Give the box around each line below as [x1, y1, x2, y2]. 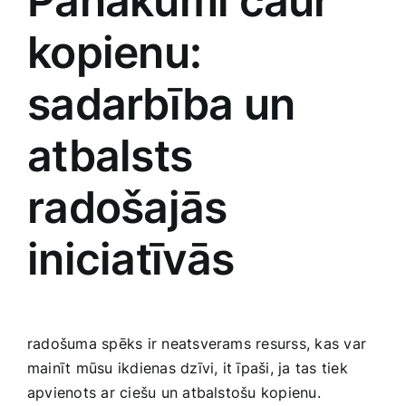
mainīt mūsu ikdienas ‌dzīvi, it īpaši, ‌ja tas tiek [27, 359, 348, 378]
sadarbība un [27, 76, 295, 130]
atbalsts [27, 128, 193, 182]
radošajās [27, 179, 227, 234]
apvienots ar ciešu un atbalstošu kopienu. [27, 383, 321, 402]
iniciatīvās [27, 231, 235, 285]
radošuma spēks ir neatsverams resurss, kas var [27, 334, 367, 353]
